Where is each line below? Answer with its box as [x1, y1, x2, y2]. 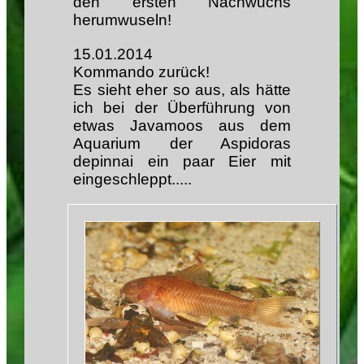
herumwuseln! [73, 11, 172, 29]
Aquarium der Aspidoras [73, 134, 291, 152]
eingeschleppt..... [73, 170, 193, 188]
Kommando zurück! [73, 63, 210, 80]
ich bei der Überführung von [73, 98, 291, 116]
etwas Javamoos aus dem [73, 116, 291, 134]
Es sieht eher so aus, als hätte [73, 80, 291, 98]
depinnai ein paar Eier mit [73, 152, 291, 170]
